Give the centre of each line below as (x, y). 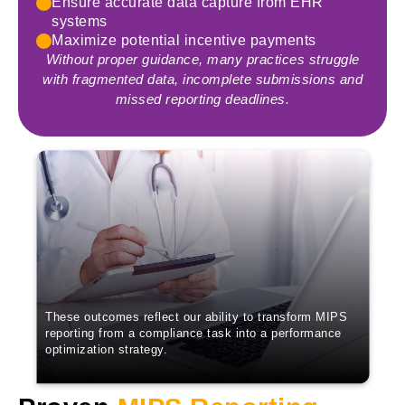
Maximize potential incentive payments (184, 40)
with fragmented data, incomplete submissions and (202, 79)
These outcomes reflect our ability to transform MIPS (196, 316)
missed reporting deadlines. (202, 99)
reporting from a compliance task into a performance (193, 333)
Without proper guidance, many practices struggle (202, 59)
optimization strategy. (106, 349)
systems (80, 21)
